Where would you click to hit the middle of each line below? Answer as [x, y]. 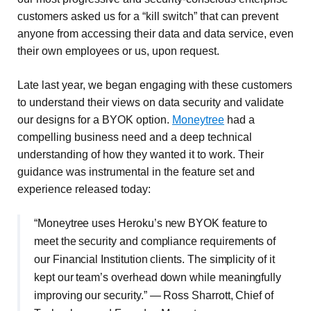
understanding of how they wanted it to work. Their [141, 154]
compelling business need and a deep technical [135, 137]
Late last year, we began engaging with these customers [155, 85]
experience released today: [84, 189]
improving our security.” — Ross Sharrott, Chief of [154, 295]
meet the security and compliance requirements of [155, 241]
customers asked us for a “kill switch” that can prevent [148, 16]
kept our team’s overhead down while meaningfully [158, 277]
